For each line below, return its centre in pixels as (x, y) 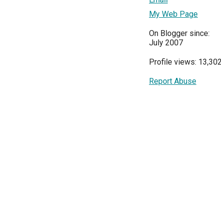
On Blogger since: (179, 33)
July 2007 (166, 42)
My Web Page (173, 14)
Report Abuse (173, 81)
